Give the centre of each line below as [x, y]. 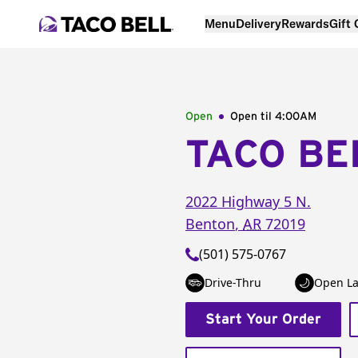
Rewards [305, 23]
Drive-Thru [233, 282]
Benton [210, 224]
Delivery [259, 23]
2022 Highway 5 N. [248, 201]
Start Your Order [263, 320]
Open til [253, 117]
